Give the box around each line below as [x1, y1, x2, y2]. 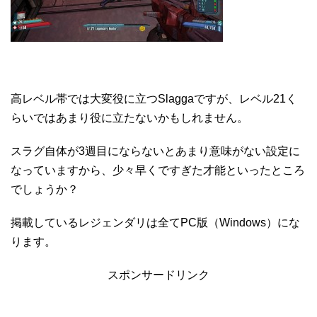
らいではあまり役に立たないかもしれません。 [11, 111, 248, 124]
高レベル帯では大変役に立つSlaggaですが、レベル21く [11, 92, 297, 105]
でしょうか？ [11, 183, 79, 195]
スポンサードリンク [108, 268, 209, 281]
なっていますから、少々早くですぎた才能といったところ [11, 163, 305, 176]
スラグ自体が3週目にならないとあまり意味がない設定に [11, 144, 300, 157]
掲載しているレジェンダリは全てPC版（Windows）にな [11, 216, 300, 229]
